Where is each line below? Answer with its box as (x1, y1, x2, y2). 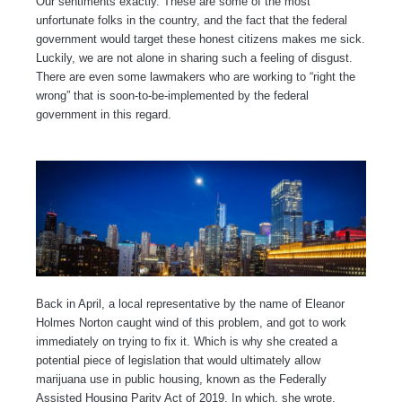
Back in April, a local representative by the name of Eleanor (36, 297, 345, 311)
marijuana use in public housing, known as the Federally (36, 372, 327, 387)
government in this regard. (36, 108, 171, 122)
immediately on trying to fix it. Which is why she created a (36, 335, 337, 349)
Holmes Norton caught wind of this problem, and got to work (36, 316, 346, 330)
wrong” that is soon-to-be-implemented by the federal (36, 89, 309, 103)
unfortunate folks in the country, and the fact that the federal (36, 13, 347, 28)
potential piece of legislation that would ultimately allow (36, 354, 320, 368)
